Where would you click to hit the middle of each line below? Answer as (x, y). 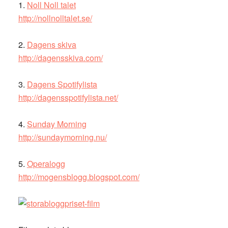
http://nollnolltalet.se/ (55, 18)
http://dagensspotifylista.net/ (68, 97)
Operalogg (46, 164)
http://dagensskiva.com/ (60, 58)
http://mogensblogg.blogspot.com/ (79, 177)
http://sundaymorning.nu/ (62, 137)
